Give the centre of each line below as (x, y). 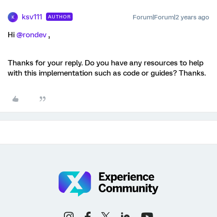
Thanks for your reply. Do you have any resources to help (106, 63)
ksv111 (32, 17)
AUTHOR (59, 17)
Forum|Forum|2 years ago (171, 17)
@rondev (31, 35)
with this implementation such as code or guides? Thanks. (107, 73)
